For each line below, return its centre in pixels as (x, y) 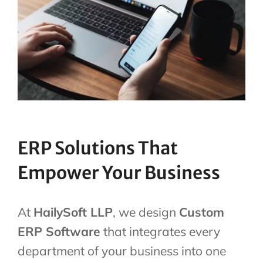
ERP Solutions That (98, 148)
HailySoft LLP (73, 212)
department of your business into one (122, 250)
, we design (146, 212)
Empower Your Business (119, 172)
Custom (202, 212)
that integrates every (160, 231)
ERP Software (59, 231)
